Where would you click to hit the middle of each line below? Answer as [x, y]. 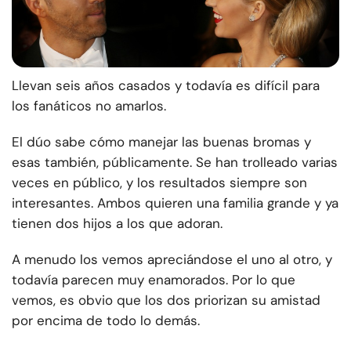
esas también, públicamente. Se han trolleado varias [175, 163]
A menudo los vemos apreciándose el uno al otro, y [172, 260]
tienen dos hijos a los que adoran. [117, 224]
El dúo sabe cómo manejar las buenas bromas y [161, 142]
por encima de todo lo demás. [106, 321]
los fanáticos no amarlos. [89, 106]
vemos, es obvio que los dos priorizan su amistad [166, 300]
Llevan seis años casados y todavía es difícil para [166, 86]
